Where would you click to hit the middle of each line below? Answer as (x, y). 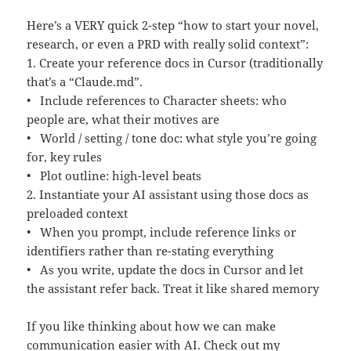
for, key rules (65, 157)
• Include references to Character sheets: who (157, 101)
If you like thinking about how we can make (152, 326)
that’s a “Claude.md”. (85, 82)
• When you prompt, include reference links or (162, 232)
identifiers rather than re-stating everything (150, 251)
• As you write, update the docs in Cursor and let (165, 270)
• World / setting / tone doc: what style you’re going (172, 138)
